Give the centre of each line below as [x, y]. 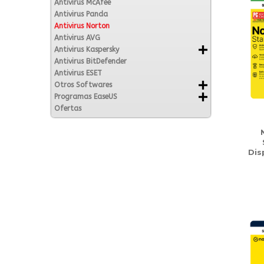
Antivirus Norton [82, 26]
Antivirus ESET [78, 73]
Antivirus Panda [81, 14]
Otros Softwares [83, 85]
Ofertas [68, 108]
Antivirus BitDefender [90, 61]
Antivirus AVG [77, 38]
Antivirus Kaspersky [87, 49]
